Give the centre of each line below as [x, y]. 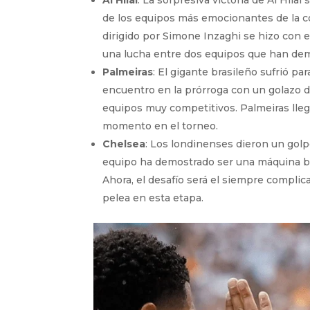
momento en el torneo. [161, 126]
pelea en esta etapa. [153, 198]
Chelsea [124, 144]
